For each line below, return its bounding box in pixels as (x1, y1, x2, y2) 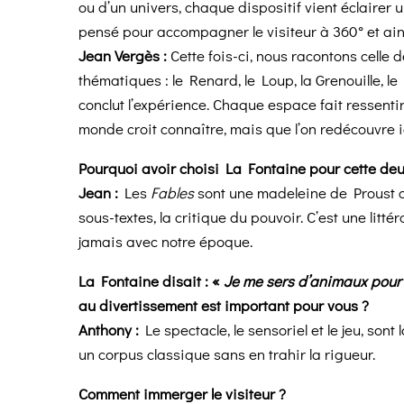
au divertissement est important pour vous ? (78, 295, 369, 317)
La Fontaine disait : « (78, 271, 224, 292)
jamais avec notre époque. (78, 231, 252, 252)
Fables (151, 182, 194, 204)
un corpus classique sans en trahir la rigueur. (78, 344, 375, 365)
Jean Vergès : (78, 45, 167, 67)
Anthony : (78, 319, 139, 341)
